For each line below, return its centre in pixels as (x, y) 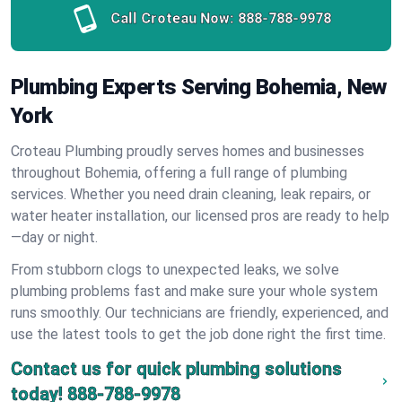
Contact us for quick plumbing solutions (176, 369)
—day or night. (54, 237)
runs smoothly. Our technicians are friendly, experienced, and (200, 313)
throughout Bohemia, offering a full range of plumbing (179, 173)
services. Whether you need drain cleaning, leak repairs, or (191, 194)
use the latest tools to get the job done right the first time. (198, 334)
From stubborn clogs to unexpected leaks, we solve (175, 270)
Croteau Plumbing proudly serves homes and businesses (188, 151)
